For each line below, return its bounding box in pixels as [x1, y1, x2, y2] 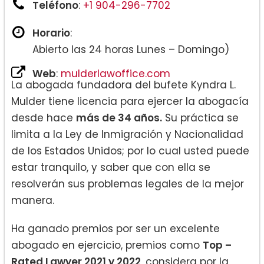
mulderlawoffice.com [61, 66, 170, 81]
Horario [32, 25, 70, 40]
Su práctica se [162, 110, 239, 125]
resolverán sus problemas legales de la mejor [11, 176, 244, 191]
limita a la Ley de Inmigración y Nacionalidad [11, 127, 243, 141]
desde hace [11, 110, 76, 125]
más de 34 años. [76, 110, 162, 125]
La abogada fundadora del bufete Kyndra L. [11, 77, 236, 92]
